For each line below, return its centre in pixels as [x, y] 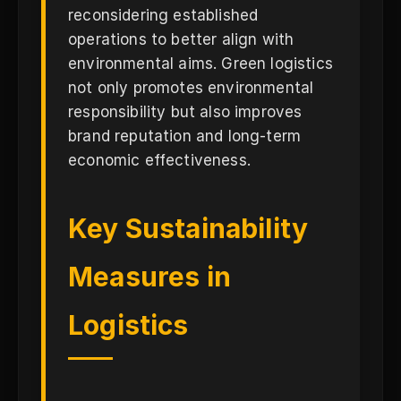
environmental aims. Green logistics [200, 64]
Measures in [149, 277]
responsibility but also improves [185, 112]
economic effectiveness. [159, 160]
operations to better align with [181, 39]
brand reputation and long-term [185, 136]
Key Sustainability [188, 228]
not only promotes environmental [191, 88]
